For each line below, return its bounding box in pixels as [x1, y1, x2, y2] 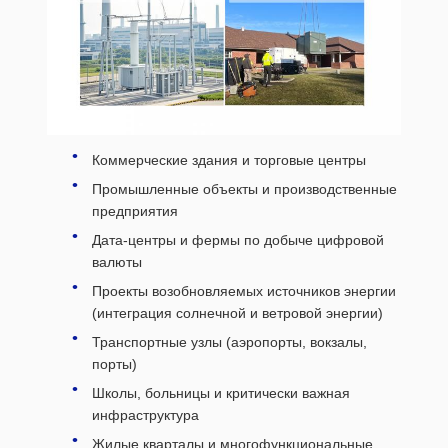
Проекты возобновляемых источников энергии [92, 283, 396, 299]
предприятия [92, 203, 178, 219]
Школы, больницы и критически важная [92, 385, 350, 401]
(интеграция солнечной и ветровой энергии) [92, 305, 383, 321]
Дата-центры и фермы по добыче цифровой [92, 232, 384, 248]
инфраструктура [92, 407, 199, 423]
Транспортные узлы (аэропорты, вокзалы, [92, 334, 367, 350]
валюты [92, 254, 142, 270]
